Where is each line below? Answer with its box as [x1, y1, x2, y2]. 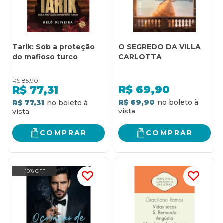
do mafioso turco [12, 52, 78, 61]
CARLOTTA [118, 52, 162, 61]
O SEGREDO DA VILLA [118, 42, 201, 51]
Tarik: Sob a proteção [12, 42, 95, 51]
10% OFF [24, 167, 45, 174]
